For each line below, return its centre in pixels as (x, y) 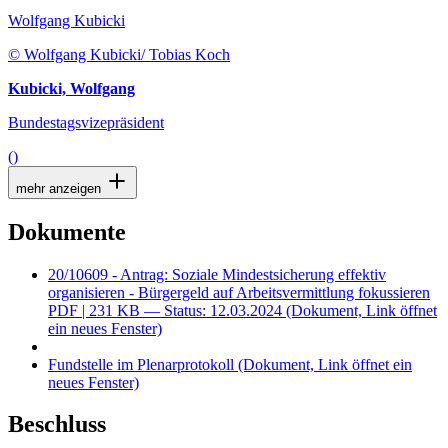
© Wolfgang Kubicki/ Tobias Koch (119, 54)
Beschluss (57, 424)
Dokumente (67, 231)
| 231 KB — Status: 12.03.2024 (182, 310)
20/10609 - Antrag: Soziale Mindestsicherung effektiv (217, 274)
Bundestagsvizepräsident (86, 122)
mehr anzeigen (60, 188)
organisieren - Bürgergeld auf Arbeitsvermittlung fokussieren (239, 292)
